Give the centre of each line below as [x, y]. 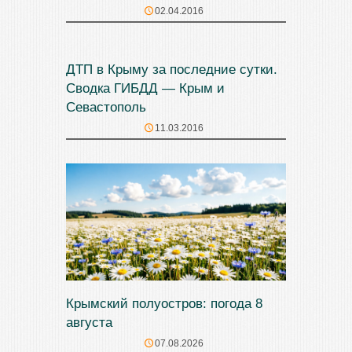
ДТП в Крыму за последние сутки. [172, 70]
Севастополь [106, 107]
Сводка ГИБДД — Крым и [145, 88]
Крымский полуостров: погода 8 [164, 304]
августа [89, 323]
